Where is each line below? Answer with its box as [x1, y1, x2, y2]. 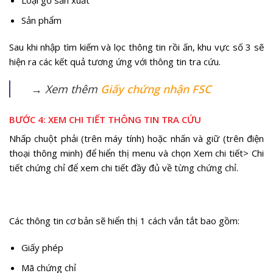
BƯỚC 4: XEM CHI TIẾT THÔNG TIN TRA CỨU [9, 113, 201, 126]
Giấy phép [21, 241, 63, 253]
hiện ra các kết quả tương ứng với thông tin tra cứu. [9, 55, 221, 68]
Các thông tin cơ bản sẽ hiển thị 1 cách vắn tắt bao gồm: [9, 214, 239, 227]
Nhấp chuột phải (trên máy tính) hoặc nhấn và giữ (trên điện [9, 132, 264, 145]
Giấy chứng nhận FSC [100, 82, 211, 97]
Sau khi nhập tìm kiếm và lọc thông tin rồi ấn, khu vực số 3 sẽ [9, 40, 264, 53]
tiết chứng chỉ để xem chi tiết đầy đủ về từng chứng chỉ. [9, 161, 238, 174]
